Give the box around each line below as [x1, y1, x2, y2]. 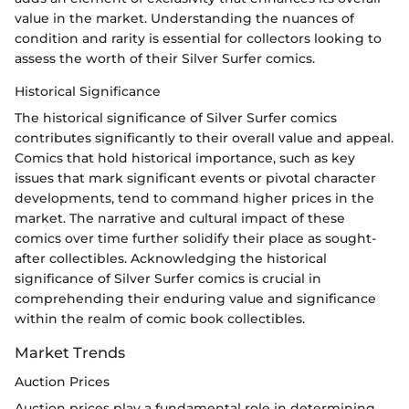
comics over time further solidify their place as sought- [15, 230, 376, 247]
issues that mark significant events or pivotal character [15, 170, 376, 187]
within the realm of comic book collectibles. [15, 310, 305, 328]
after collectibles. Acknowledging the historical [15, 250, 327, 267]
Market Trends [15, 343, 125, 362]
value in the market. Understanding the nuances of [15, 10, 354, 27]
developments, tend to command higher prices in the [15, 190, 374, 207]
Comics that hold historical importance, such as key [15, 150, 355, 167]
